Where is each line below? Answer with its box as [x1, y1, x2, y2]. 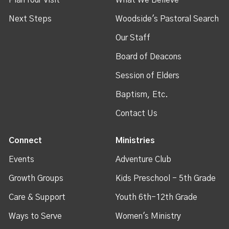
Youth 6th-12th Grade [116, 193, 198, 201]
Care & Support [9, 193, 66, 201]
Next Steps [9, 14, 52, 23]
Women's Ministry [116, 212, 181, 220]
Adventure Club [116, 155, 172, 164]
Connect [9, 136, 42, 145]
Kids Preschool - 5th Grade [116, 174, 216, 182]
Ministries [116, 136, 155, 145]
